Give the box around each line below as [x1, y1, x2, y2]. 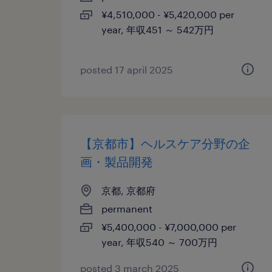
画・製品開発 [80, 154, 153, 169]
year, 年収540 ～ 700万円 [101, 236, 217, 248]
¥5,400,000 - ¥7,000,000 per [101, 221, 236, 233]
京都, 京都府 [101, 185, 155, 196]
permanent [101, 203, 152, 214]
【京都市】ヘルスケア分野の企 [80, 136, 250, 151]
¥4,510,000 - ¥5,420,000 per [101, 8, 234, 20]
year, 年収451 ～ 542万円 [101, 24, 214, 35]
